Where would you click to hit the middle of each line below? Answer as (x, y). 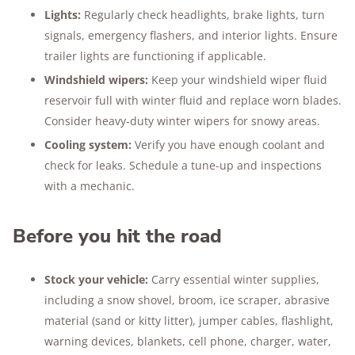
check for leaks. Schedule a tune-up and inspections (183, 165)
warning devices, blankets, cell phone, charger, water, (188, 341)
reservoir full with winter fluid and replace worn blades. (193, 100)
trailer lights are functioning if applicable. (155, 56)
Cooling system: (88, 145)
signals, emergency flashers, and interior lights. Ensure (191, 35)
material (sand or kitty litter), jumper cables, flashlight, (189, 321)
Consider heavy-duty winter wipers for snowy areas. (182, 121)
